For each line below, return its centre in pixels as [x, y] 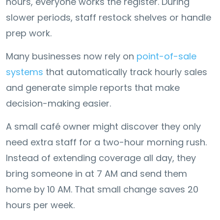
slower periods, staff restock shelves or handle [109, 17]
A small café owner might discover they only [103, 126]
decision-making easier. [60, 103]
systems [25, 72]
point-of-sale [166, 56]
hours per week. [40, 205]
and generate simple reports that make [93, 87]
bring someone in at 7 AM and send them [96, 173]
